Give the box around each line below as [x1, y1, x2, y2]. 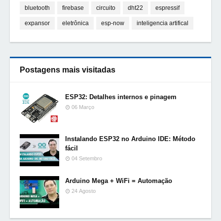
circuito [96, 4, 115, 11]
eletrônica [62, 20, 89, 27]
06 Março [72, 104, 94, 110]
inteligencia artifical [137, 20, 188, 27]
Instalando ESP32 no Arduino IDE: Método [65, 135, 195, 143]
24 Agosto [72, 188, 96, 194]
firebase [62, 4, 84, 11]
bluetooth [25, 4, 50, 11]
